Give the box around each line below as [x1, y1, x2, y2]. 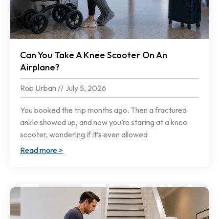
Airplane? [20, 62, 60, 73]
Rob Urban [20, 83, 58, 93]
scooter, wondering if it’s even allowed [20, 130, 148, 140]
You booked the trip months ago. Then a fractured [20, 105, 187, 115]
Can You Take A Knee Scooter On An [20, 49, 167, 61]
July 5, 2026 [64, 83, 106, 93]
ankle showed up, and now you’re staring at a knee [20, 117, 187, 128]
